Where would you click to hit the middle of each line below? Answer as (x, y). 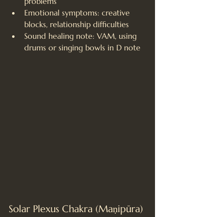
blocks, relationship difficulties (77, 24)
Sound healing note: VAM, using (82, 36)
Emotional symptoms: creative (78, 12)
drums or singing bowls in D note (82, 47)
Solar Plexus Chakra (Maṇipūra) (76, 209)
